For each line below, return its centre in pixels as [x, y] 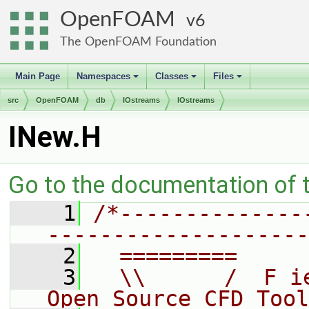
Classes [172, 76]
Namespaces [103, 76]
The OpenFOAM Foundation [138, 42]
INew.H [55, 137]
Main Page [38, 76]
